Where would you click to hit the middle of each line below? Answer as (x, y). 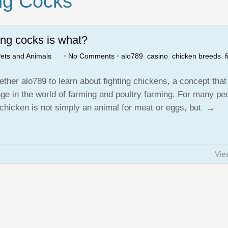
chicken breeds (196, 56)
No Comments (91, 56)
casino (158, 56)
